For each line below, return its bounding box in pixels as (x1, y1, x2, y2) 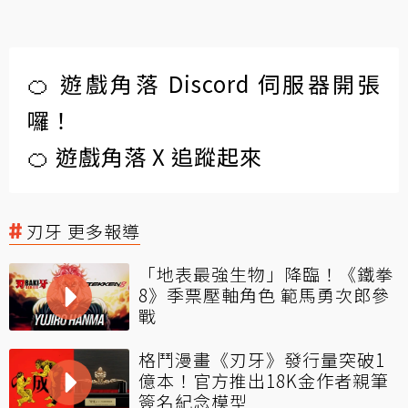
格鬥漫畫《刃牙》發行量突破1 (138, 347, 385, 372)
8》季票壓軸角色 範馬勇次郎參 (138, 282, 390, 307)
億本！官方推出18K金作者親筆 (138, 368, 389, 393)
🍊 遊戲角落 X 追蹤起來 (27, 140, 262, 172)
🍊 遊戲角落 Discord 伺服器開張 (27, 67, 381, 99)
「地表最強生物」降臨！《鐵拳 (138, 261, 393, 286)
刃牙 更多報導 (26, 219, 140, 243)
